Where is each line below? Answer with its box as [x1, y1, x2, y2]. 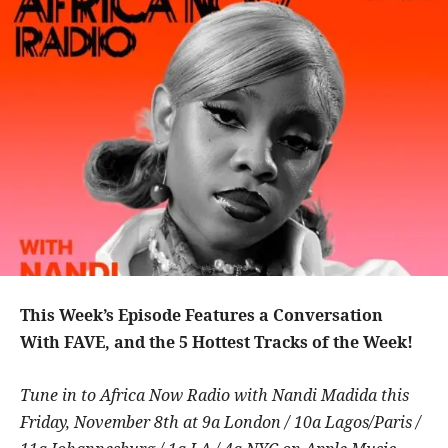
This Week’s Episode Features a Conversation [20, 303, 383, 326]
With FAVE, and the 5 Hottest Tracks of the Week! [20, 330, 413, 353]
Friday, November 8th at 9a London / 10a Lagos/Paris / [20, 410, 421, 433]
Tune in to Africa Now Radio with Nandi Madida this [20, 383, 409, 406]
